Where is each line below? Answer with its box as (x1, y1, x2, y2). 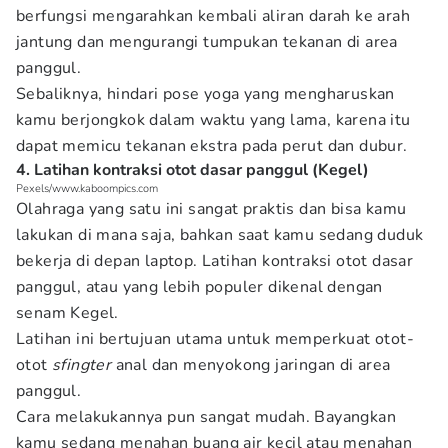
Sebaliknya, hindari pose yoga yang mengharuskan (16, 83, 395, 105)
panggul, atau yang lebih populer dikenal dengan (16, 276, 383, 298)
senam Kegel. (16, 302, 124, 324)
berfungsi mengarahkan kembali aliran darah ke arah (16, 5, 410, 27)
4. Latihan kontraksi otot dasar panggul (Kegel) (16, 159, 369, 181)
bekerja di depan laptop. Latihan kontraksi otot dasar (16, 250, 414, 272)
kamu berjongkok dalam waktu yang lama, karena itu (16, 109, 411, 131)
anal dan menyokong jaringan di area (111, 354, 391, 376)
